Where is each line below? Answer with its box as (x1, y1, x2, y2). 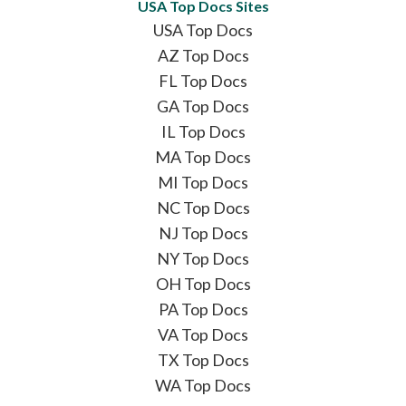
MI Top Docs (158, 171, 248, 192)
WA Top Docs (155, 374, 251, 395)
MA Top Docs (155, 146, 251, 167)
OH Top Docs (155, 273, 251, 294)
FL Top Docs (159, 70, 247, 91)
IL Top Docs (160, 121, 246, 141)
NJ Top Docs (158, 222, 248, 243)
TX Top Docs (157, 349, 249, 370)
